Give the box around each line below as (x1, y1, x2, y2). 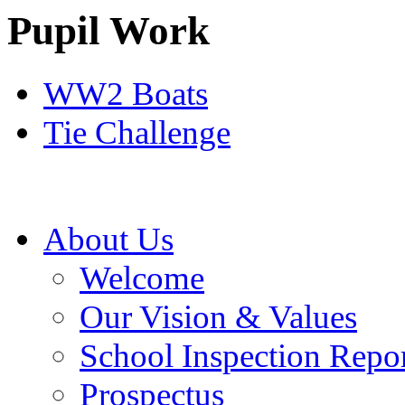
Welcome (80, 259, 204, 297)
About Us (43, 220, 174, 258)
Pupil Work (7, 8, 210, 54)
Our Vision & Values (80, 297, 357, 335)
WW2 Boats (43, 74, 208, 112)
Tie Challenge (43, 113, 231, 151)
